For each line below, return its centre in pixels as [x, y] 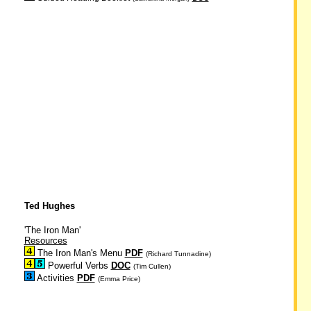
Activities [56, 278]
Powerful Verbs [78, 266]
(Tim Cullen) [152, 266]
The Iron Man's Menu [79, 253]
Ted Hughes [49, 206]
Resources [45, 241]
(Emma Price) [119, 279]
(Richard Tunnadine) [178, 254]
